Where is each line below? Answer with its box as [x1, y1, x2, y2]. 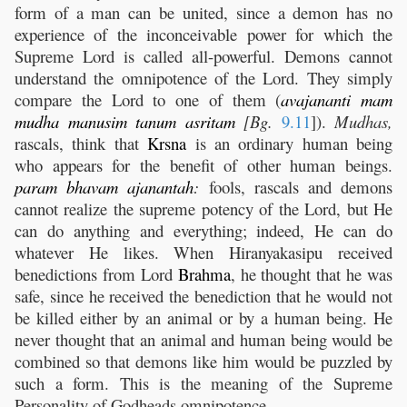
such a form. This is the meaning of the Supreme [15, 372, 392, 395]
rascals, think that [15, 132, 148, 155]
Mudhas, [334, 110, 392, 134]
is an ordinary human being [186, 132, 392, 155]
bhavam [66, 175, 119, 199]
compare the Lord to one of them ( [15, 88, 282, 112]
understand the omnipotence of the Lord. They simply [15, 66, 392, 90]
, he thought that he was [230, 263, 392, 286]
